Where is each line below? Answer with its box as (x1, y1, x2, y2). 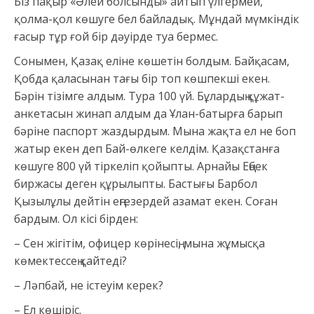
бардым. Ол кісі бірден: (14, 211, 138, 227)
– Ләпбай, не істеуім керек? (14, 278, 163, 294)
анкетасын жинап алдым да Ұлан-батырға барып (14, 106, 282, 122)
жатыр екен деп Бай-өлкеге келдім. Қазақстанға (14, 141, 280, 157)
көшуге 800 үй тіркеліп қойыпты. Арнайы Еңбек (14, 158, 268, 175)
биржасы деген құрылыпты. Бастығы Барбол (14, 176, 257, 192)
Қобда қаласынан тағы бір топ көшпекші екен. (14, 71, 270, 87)
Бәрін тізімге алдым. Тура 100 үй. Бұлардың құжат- (14, 88, 285, 104)
